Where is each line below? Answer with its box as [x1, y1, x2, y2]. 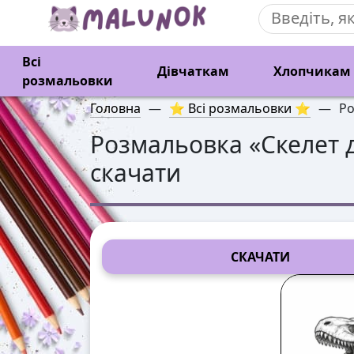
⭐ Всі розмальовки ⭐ [169, 100, 311, 117]
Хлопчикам [273, 62, 351, 80]
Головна [90, 100, 141, 117]
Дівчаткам [157, 62, 229, 80]
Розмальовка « [90, 128, 261, 160]
